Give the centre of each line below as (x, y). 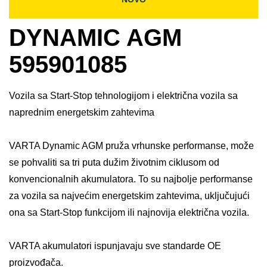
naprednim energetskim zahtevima (82, 113)
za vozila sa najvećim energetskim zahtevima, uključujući (129, 196)
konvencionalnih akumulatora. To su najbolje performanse (131, 179)
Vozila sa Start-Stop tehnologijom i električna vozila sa (123, 96)
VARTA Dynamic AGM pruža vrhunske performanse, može (131, 146)
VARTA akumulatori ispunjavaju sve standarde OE (115, 246)
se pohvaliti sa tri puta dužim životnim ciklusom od (114, 163)
